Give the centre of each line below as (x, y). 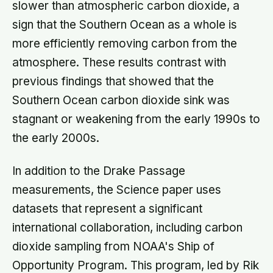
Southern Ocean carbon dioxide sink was (121, 100)
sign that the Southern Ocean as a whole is (125, 24)
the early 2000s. (56, 138)
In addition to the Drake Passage (99, 171)
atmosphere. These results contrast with (119, 62)
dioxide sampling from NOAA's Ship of (113, 246)
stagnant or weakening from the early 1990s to (136, 119)
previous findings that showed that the (113, 81)
